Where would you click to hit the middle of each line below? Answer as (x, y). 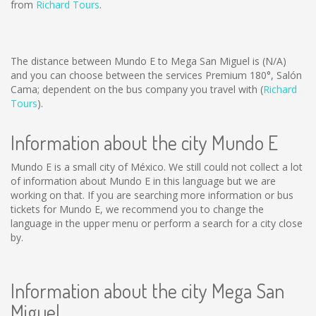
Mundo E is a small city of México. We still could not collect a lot (157, 167)
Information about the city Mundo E (144, 142)
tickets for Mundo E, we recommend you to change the (137, 209)
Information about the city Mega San (147, 291)
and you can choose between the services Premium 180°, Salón (156, 75)
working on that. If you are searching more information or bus (152, 195)
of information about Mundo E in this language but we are (143, 181)
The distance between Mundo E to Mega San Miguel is (136, 61)
